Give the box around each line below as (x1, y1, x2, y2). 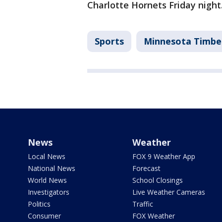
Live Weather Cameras (132, 187, 205, 197)
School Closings (132, 175, 183, 185)
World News (28, 175, 67, 185)
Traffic (132, 199, 153, 209)
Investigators (28, 187, 69, 197)
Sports (95, 35, 124, 48)
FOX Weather (132, 211, 175, 221)
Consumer (28, 211, 61, 221)
